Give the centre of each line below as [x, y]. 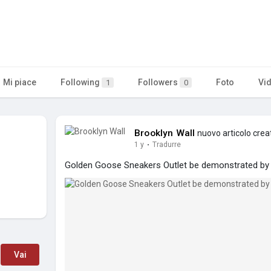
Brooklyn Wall [165, 133]
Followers [159, 82]
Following [81, 82]
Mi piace [20, 82]
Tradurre [167, 144]
